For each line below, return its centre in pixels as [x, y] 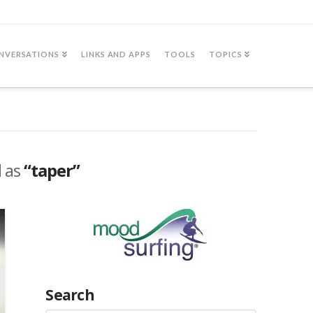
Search [70, 294]
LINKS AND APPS [116, 54]
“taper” [52, 170]
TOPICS [225, 54]
